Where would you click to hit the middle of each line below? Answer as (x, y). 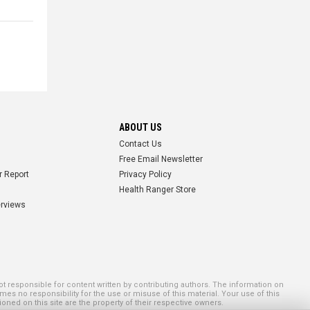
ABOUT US (140, 127)
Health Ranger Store (157, 189)
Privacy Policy (145, 174)
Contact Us (140, 144)
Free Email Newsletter (161, 159)
